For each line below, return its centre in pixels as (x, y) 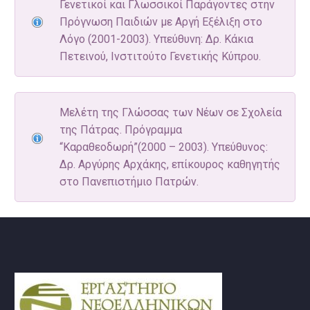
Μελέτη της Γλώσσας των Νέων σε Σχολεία (171, 112)
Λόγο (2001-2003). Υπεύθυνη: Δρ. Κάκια (156, 39)
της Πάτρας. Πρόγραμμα (121, 129)
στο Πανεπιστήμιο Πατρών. (129, 181)
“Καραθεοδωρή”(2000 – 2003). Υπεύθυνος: (164, 147)
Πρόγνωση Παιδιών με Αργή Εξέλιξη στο (161, 21)
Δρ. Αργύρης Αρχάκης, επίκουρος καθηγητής (170, 164)
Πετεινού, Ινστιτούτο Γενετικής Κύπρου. (160, 56)
